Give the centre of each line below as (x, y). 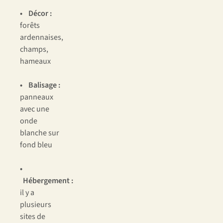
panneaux (37, 97)
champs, (34, 50)
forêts (30, 26)
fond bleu (36, 145)
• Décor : (36, 14)
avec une (35, 109)
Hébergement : (47, 181)
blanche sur (40, 133)
